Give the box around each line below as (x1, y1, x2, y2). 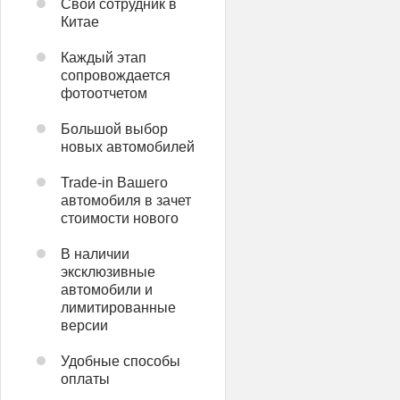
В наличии (61, 246, 129, 262)
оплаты (61, 371, 110, 387)
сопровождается (61, 68, 171, 83)
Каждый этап (61, 50, 146, 65)
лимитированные (61, 300, 176, 315)
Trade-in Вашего (61, 175, 168, 190)
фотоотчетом (61, 86, 147, 101)
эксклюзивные (61, 264, 155, 279)
